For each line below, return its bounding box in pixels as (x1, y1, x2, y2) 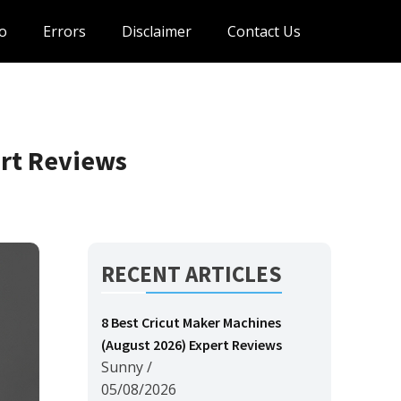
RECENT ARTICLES (101, 260, 282, 288)
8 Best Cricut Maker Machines (101, 313, 281, 331)
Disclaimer (122, 21, 192, 41)
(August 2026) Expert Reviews (101, 336, 282, 354)
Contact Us (227, 21, 301, 41)
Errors (43, 21, 86, 41)
